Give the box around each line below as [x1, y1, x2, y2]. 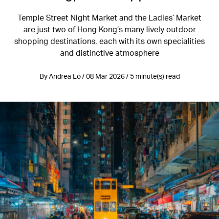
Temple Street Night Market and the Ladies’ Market [18, 12, 201, 22]
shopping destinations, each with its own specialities [14, 36, 205, 46]
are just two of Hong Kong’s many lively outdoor [23, 24, 196, 34]
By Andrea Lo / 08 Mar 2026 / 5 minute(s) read [39, 72, 180, 80]
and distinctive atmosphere [60, 47, 159, 58]
